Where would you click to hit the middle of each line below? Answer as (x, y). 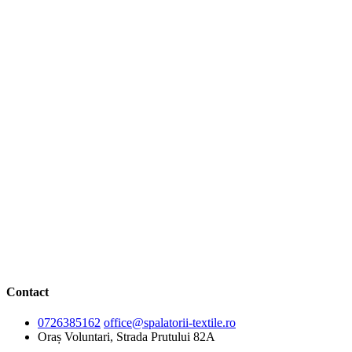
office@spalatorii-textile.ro (170, 323)
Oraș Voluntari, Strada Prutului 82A (126, 337)
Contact (27, 291)
